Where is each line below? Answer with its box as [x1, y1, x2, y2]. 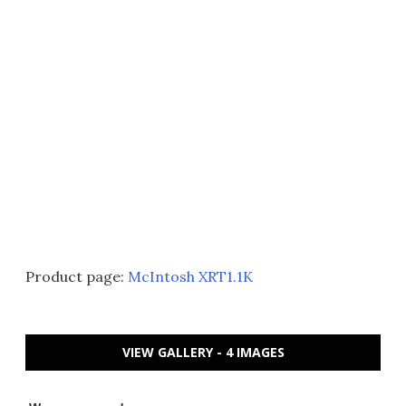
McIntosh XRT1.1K [128, 267, 253, 286]
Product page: [25, 267, 128, 286]
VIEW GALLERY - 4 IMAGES [121, 343, 285, 362]
